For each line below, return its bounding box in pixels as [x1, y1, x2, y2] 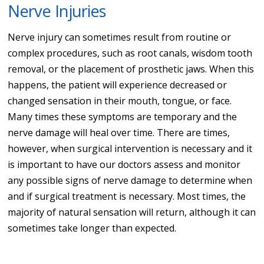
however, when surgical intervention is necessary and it [8, 141, 253, 155]
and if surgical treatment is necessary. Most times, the [8, 189, 246, 203]
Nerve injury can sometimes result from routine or [8, 30, 232, 44]
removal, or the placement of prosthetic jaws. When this [8, 62, 255, 75]
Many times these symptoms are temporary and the [8, 110, 237, 123]
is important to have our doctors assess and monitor [8, 157, 241, 171]
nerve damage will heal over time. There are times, [8, 126, 230, 139]
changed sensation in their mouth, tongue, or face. [8, 94, 232, 107]
